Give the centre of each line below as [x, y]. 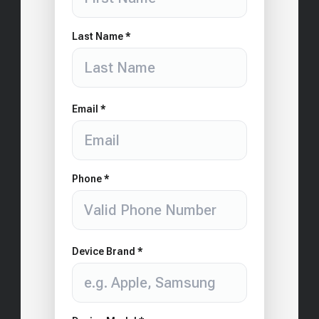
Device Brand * [108, 251]
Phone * [91, 178]
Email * [89, 109]
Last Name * [102, 36]
